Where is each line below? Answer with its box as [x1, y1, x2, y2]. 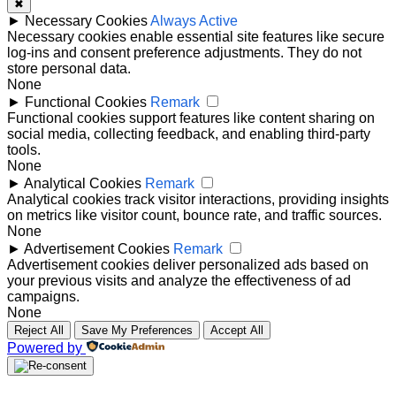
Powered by [7, 339, 82, 355]
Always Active [150, 12, 238, 28]
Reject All [14, 323, 64, 337]
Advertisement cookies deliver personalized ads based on [7, 256, 369, 272]
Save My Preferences [81, 323, 193, 337]
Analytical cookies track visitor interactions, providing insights [7, 191, 389, 207]
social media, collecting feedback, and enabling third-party [7, 126, 370, 141]
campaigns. [7, 288, 80, 304]
